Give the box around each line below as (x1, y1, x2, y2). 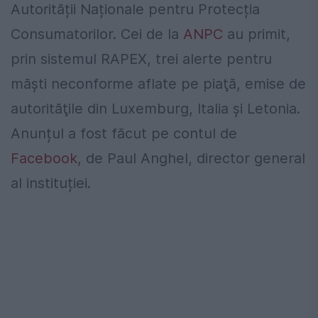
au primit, (223, 26, 290, 43)
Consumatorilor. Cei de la (11, 26, 183, 43)
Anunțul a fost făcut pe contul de (11, 125, 237, 143)
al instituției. (11, 175, 91, 192)
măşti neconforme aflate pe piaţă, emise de (11, 75, 306, 93)
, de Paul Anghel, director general (77, 150, 305, 168)
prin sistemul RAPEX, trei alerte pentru (11, 50, 272, 68)
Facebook (11, 150, 77, 168)
